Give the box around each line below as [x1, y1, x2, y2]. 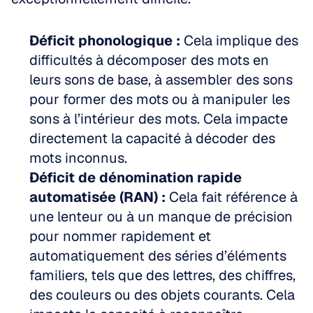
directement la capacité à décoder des [29, 129, 275, 147]
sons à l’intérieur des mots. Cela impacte [29, 110, 288, 128]
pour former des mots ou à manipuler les [29, 90, 290, 108]
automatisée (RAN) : [29, 188, 166, 206]
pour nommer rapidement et [29, 227, 211, 245]
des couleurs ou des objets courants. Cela [29, 286, 295, 304]
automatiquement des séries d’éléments [29, 247, 286, 265]
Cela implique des [180, 31, 298, 50]
